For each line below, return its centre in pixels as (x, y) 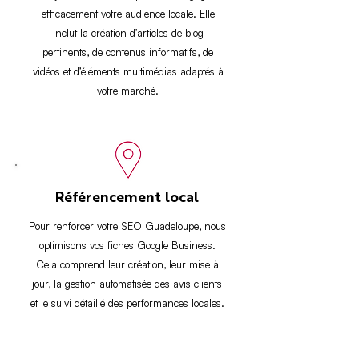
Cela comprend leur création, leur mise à (127, 264)
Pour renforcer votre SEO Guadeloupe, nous (127, 226)
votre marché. (128, 91)
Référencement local (127, 198)
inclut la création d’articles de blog (128, 33)
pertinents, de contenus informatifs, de (128, 52)
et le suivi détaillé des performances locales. (127, 303)
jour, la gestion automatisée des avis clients (127, 284)
